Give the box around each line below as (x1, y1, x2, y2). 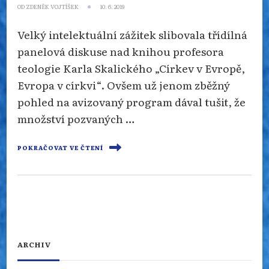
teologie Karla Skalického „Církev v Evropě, (17, 60, 245, 76)
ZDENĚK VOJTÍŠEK (26, 2, 79, 11)
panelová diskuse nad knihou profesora (17, 43, 224, 59)
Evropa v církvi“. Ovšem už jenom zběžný (17, 77, 230, 93)
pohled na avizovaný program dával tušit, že (17, 94, 246, 110)
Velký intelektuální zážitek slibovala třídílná (17, 26, 247, 43)
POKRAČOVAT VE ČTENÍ (17, 144, 103, 153)
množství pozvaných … (17, 110, 134, 127)
